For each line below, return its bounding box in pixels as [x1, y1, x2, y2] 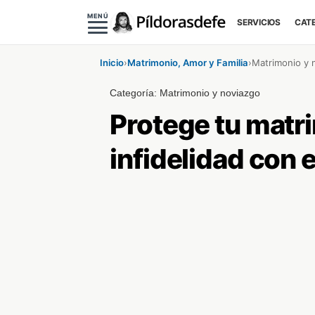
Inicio [100, 57, 124, 68]
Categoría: [110, 87, 160, 98]
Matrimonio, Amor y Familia [127, 57, 248, 68]
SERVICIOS [237, 17, 281, 27]
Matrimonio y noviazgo [160, 87, 261, 98]
